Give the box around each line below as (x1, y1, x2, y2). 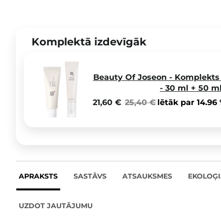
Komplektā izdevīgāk (32, 35, 147, 48)
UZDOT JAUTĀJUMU (19, 201, 93, 210)
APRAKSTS (19, 171, 58, 181)
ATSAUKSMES (122, 171, 172, 181)
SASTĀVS (74, 171, 107, 181)
